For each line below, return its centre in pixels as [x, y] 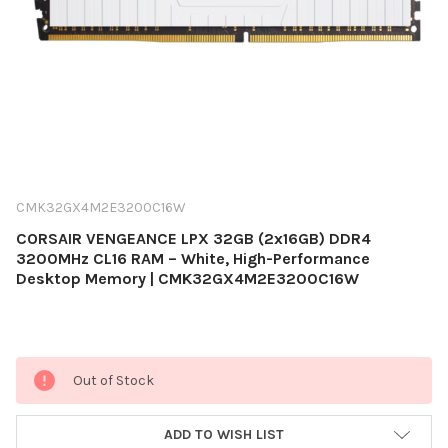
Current [41, 367]
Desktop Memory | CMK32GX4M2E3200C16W [187, 278]
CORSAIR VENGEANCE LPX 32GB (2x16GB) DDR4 [193, 238]
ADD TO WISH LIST [224, 434]
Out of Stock [113, 380]
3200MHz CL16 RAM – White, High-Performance [193, 258]
